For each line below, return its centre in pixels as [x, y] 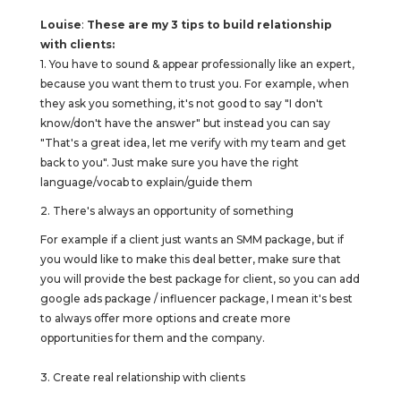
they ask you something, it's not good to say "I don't [181, 103]
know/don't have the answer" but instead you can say [185, 123]
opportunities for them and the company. [152, 338]
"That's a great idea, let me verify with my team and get [193, 143]
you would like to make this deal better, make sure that [190, 259]
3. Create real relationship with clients [142, 377]
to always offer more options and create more [165, 318]
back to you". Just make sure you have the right [169, 162]
